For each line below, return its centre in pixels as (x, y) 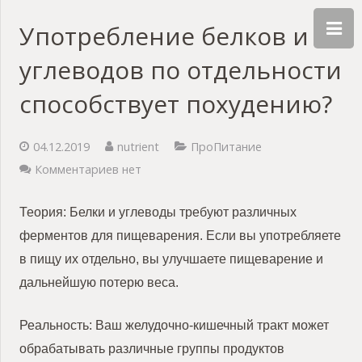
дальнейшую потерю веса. (99, 282)
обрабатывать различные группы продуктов (152, 348)
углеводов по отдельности (181, 70)
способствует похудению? (176, 104)
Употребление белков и (164, 36)
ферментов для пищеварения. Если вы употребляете (180, 235)
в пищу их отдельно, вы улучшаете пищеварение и (171, 259)
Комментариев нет (88, 170)
